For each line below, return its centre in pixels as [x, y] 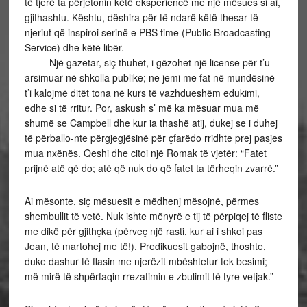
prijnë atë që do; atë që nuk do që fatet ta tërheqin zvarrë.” [151, 168]
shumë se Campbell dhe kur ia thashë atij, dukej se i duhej [151, 123]
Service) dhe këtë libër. [74, 47]
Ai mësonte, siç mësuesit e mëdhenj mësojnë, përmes [142, 201]
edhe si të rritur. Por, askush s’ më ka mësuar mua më [142, 108]
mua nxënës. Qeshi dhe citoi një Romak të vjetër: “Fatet [145, 153]
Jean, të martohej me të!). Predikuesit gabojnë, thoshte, [145, 246]
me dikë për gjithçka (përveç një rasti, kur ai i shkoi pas [143, 231]
